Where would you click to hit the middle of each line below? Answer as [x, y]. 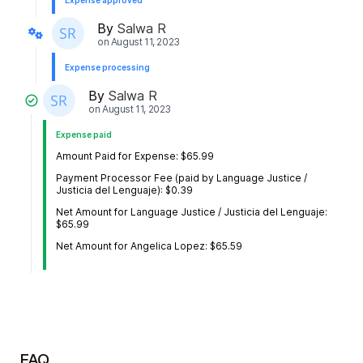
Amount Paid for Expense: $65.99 [135, 156]
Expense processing [107, 68]
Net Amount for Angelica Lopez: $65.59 [149, 246]
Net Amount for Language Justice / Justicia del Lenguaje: [192, 212]
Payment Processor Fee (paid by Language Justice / [182, 178]
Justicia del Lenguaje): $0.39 [125, 190]
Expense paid [84, 135]
